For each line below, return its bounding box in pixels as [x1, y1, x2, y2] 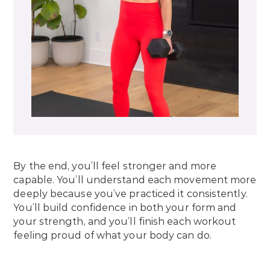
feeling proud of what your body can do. [13, 230, 212, 242]
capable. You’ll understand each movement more [13, 174, 257, 186]
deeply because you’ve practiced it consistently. [13, 188, 248, 200]
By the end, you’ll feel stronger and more [13, 160, 217, 172]
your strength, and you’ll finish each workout [13, 216, 236, 228]
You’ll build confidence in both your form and [13, 202, 237, 214]
